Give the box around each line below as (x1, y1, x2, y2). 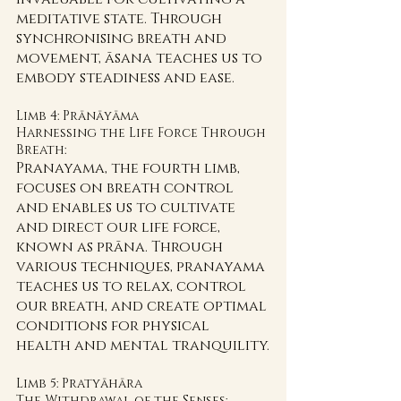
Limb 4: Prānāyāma (16, 107, 142, 124)
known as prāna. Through (16, 237, 226, 257)
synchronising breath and (16, 29, 230, 48)
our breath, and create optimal (16, 296, 270, 316)
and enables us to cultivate (16, 198, 239, 218)
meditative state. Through (16, 9, 226, 29)
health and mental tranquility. (16, 336, 269, 355)
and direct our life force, (16, 218, 224, 237)
